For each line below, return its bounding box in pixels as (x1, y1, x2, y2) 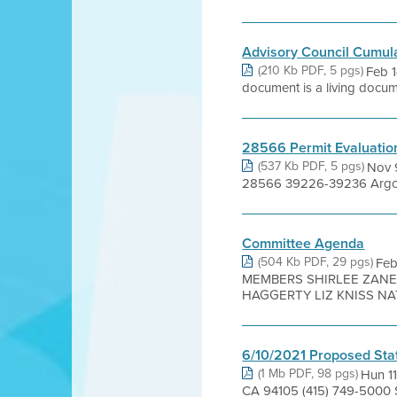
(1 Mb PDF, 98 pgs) (258, 364, 359, 382)
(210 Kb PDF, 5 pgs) (258, 61, 364, 79)
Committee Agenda (242, 233, 365, 253)
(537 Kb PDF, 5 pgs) (258, 157, 365, 175)
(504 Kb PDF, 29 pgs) (258, 253, 374, 270)
